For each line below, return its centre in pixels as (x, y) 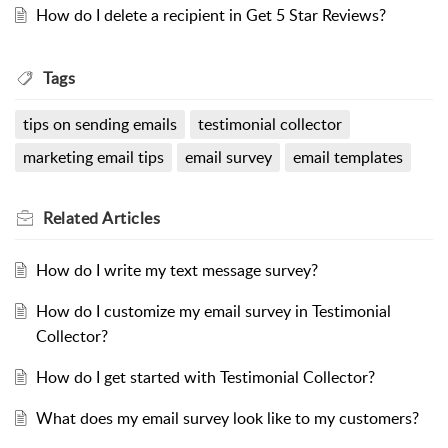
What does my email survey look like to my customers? (227, 417)
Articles (131, 217)
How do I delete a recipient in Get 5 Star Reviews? (210, 14)
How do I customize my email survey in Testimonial (213, 310)
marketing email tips (93, 156)
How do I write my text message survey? (176, 269)
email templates (347, 156)
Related (72, 217)
